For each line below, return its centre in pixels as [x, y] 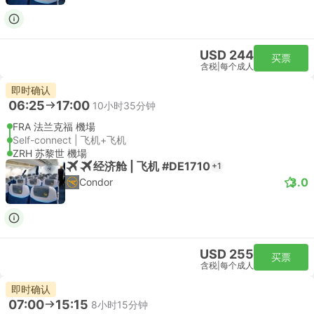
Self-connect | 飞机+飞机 [69, 140]
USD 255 [227, 254]
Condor [96, 182]
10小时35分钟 [124, 105]
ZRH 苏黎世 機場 [50, 153]
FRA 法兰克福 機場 [54, 127]
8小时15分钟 [120, 304]
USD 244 [227, 55]
